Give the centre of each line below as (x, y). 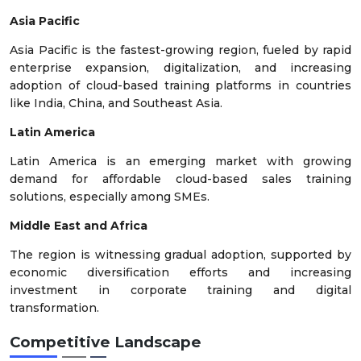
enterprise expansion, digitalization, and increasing (180, 67)
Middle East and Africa (79, 225)
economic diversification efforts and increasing (180, 272)
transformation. (54, 307)
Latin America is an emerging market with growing (180, 161)
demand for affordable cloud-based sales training (180, 178)
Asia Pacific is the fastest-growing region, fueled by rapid (180, 50)
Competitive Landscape (106, 342)
